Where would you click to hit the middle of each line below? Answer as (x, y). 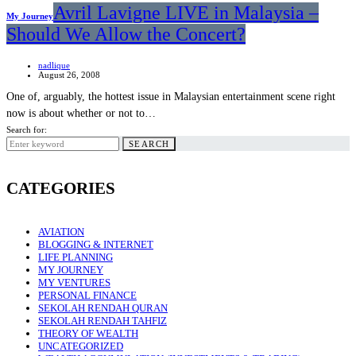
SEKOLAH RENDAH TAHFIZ (103, 320)
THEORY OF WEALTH (88, 333)
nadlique (54, 66)
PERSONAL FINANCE (87, 295)
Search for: (27, 130)
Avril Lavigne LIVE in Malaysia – (186, 12)
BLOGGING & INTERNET (96, 244)
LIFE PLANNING (75, 257)
